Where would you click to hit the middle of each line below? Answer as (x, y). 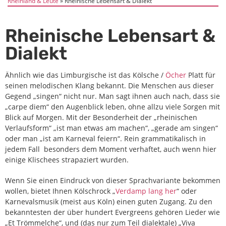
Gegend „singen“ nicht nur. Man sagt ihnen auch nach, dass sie (112, 96)
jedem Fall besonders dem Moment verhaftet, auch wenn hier (111, 149)
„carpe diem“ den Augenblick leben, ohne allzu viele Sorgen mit (112, 106)
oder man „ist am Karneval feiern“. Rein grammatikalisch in (105, 138)
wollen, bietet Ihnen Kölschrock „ (60, 191)
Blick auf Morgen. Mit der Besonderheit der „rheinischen (101, 117)
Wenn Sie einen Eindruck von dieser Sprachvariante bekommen (113, 180)
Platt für (201, 75)
